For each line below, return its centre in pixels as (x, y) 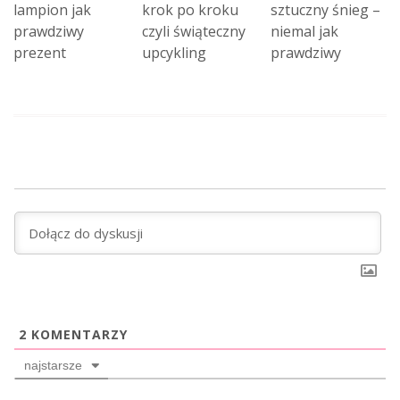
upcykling (174, 52)
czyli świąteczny (194, 31)
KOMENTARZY (77, 334)
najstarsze (53, 365)
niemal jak (304, 31)
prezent (40, 52)
